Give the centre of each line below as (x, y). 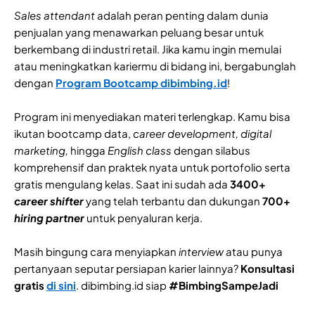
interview (201, 252)
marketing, (42, 150)
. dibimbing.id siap (122, 285)
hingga (89, 150)
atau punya (253, 252)
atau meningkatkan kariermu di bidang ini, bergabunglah (155, 66)
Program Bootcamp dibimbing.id (141, 83)
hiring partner (49, 218)
